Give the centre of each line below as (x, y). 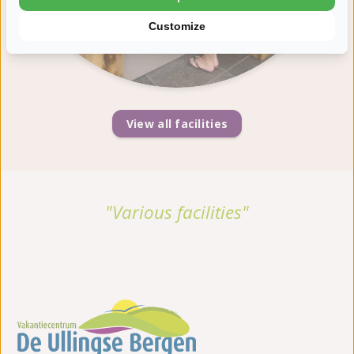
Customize (177, 26)
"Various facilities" (177, 212)
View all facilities (177, 123)
